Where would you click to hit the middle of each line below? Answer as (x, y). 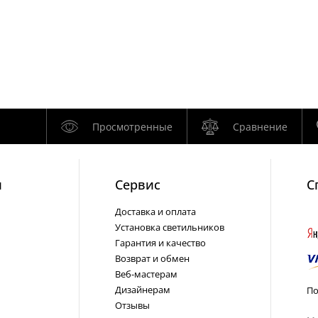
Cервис (138, 185)
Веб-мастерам (146, 274)
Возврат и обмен (152, 258)
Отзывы (132, 305)
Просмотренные (132, 126)
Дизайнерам (143, 290)
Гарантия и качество (160, 243)
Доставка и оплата (155, 212)
